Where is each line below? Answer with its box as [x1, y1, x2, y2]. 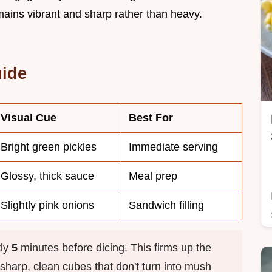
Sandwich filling [129, 199, 204, 212]
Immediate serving [129, 141, 218, 154]
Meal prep [129, 170, 177, 183]
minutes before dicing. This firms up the [18, 242, 211, 254]
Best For [129, 112, 173, 124]
